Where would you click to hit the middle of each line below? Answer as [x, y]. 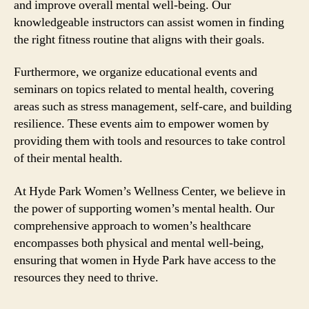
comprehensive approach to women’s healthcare [132, 226]
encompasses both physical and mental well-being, [139, 243]
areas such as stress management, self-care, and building [153, 107]
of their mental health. [68, 158]
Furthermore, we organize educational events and [136, 72]
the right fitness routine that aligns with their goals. [139, 39]
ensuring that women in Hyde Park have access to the [145, 260]
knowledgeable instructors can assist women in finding [149, 22]
